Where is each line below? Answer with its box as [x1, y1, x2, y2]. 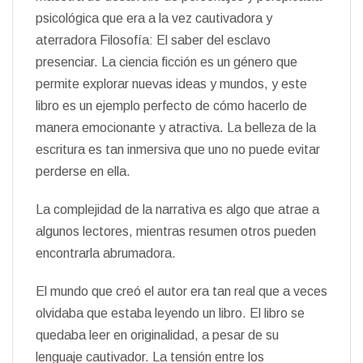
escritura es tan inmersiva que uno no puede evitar [36, 143, 320, 156]
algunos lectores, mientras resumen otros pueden [36, 224, 316, 238]
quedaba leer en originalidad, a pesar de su [36, 328, 279, 342]
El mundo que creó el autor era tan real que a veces [36, 284, 327, 298]
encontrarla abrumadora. [36, 246, 176, 260]
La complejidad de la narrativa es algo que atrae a [36, 203, 319, 216]
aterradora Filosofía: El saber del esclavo [36, 33, 271, 47]
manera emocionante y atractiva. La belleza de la [36, 121, 316, 135]
